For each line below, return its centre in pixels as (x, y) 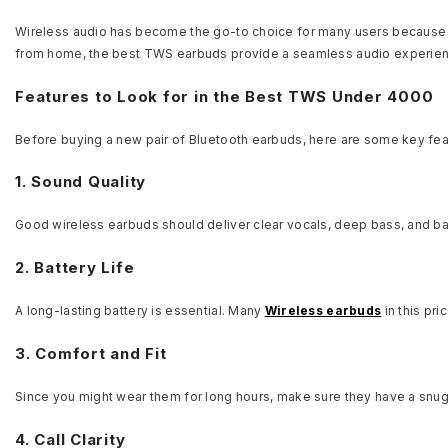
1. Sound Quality (80, 182)
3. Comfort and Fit (91, 354)
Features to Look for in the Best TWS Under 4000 (224, 96)
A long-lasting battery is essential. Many (140, 311)
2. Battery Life (75, 268)
